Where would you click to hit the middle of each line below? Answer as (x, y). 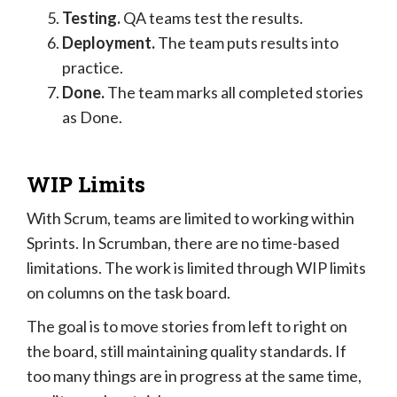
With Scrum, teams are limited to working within (191, 218)
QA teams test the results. (213, 18)
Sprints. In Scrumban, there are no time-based (183, 243)
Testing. (93, 18)
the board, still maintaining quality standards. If (187, 351)
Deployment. (110, 43)
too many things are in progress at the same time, (194, 376)
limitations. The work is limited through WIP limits (196, 268)
